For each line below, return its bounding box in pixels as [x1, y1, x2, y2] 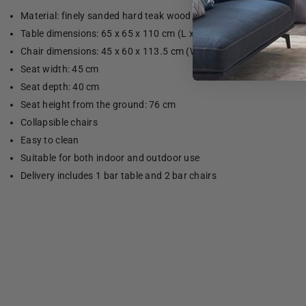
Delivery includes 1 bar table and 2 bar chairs [20, 170, 217, 182]
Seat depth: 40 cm [20, 81, 100, 93]
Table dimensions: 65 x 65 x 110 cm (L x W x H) [20, 28, 225, 40]
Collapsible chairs [20, 117, 98, 128]
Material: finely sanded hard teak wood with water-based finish [20, 10, 297, 22]
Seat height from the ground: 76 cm [20, 99, 176, 111]
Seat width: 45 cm [20, 64, 99, 75]
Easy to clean [20, 135, 79, 146]
